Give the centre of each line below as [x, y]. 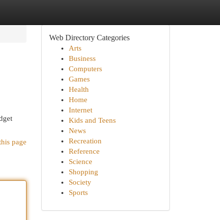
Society [80, 182]
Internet [80, 110]
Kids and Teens [92, 120]
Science [80, 162]
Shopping [83, 172]
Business [82, 58]
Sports [78, 192]
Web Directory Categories [89, 38]
